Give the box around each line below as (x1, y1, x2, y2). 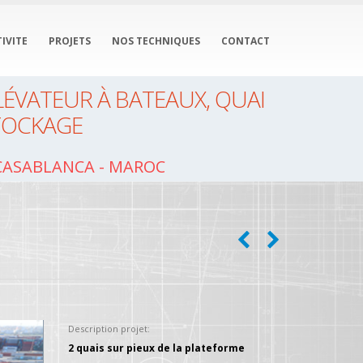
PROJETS (49, 34, 91, 48)
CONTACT (221, 34, 270, 48)
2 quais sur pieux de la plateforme (67, 341, 245, 355)
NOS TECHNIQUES (112, 34, 200, 48)
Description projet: (67, 322, 150, 335)
